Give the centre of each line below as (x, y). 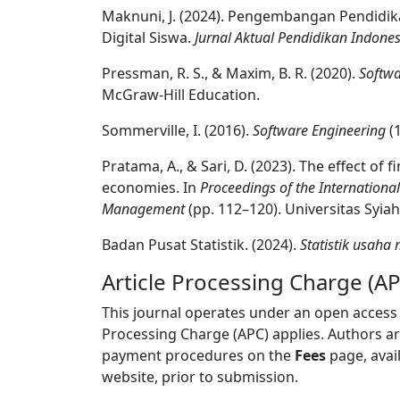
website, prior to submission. (200, 377)
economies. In (151, 187)
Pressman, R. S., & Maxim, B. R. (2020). (230, 73)
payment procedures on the (198, 355)
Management (143, 209)
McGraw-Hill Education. (181, 95)
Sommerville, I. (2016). (177, 130)
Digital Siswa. (148, 37)
